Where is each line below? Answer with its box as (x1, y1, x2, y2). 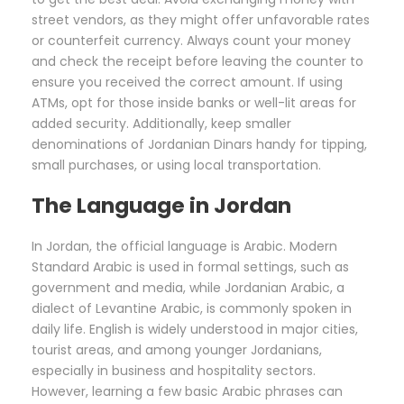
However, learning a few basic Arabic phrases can (32, 382, 343, 401)
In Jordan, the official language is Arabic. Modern (32, 237, 337, 256)
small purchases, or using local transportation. (32, 156, 321, 175)
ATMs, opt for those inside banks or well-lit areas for (32, 94, 356, 113)
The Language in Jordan (32, 191, 291, 221)
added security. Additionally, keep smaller (32, 115, 291, 133)
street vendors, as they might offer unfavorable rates (32, 11, 370, 30)
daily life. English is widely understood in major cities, (32, 320, 358, 339)
